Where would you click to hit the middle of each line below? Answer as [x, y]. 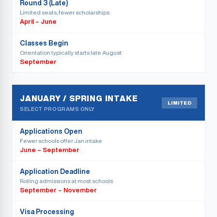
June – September [50, 150]
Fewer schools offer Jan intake [61, 141]
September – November [58, 190]
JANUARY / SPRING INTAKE [79, 98]
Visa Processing [47, 212]
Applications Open [51, 131]
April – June [38, 22]
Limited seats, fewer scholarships [65, 12]
